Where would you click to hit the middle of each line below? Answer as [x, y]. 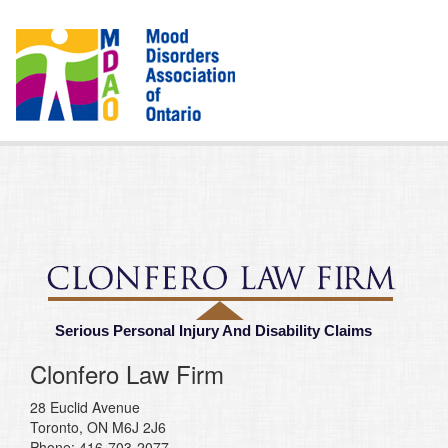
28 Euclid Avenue [85, 407]
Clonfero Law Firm [127, 374]
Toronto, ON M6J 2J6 [98, 427]
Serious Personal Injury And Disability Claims [213, 331]
